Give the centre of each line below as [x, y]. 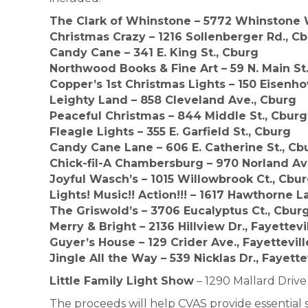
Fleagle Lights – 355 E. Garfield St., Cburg [170, 132]
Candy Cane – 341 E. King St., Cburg [154, 53]
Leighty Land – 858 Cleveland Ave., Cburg [173, 100]
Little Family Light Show [122, 281]
